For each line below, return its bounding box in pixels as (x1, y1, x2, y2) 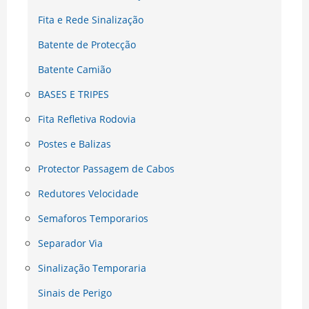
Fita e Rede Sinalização (38, 13, 143, 27)
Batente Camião (38, 63, 111, 77)
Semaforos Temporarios (38, 212, 148, 226)
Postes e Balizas (38, 137, 111, 151)
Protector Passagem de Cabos (38, 162, 175, 176)
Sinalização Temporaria (38, 261, 146, 275)
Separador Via (38, 237, 103, 250)
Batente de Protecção (38, 38, 136, 52)
